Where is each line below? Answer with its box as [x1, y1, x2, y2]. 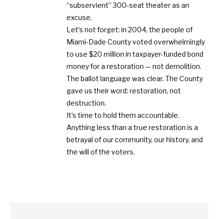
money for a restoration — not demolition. [66, 62, 202, 71]
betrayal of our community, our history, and [66, 135, 203, 144]
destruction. [66, 99, 107, 108]
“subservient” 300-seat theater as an [66, 1, 190, 10]
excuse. [66, 13, 92, 22]
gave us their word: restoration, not [66, 87, 181, 95]
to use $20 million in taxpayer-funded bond [66, 50, 204, 59]
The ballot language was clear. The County [66, 74, 203, 83]
